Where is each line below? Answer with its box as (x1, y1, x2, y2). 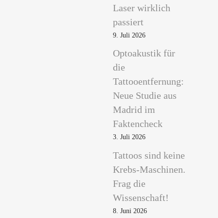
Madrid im (112, 104, 155, 115)
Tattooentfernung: (112, 76, 184, 87)
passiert (112, 17, 144, 28)
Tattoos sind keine (112, 149, 185, 161)
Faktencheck (112, 118, 163, 129)
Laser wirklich (112, 2, 170, 14)
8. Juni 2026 (112, 206, 147, 215)
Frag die (112, 178, 145, 189)
